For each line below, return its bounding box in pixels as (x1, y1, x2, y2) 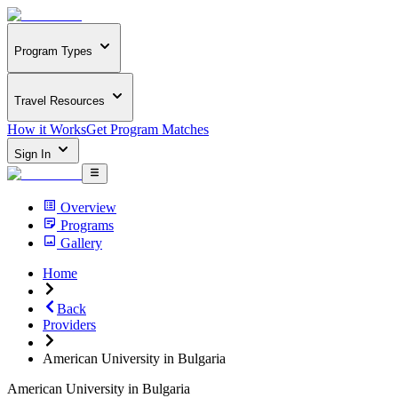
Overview (60, 199, 116, 215)
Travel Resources (14, 93, 105, 107)
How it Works (7, 122, 86, 138)
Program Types (14, 44, 92, 59)
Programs (60, 217, 114, 233)
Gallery (60, 235, 102, 251)
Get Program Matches (86, 122, 209, 138)
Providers (43, 316, 96, 332)
